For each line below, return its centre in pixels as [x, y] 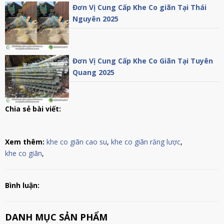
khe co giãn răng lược [146, 142]
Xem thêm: [25, 142]
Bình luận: [22, 185]
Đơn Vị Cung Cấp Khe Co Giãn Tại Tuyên [143, 60]
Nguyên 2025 [96, 19]
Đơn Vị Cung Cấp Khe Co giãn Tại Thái [140, 7]
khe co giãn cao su [77, 142]
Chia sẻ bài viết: [34, 109]
